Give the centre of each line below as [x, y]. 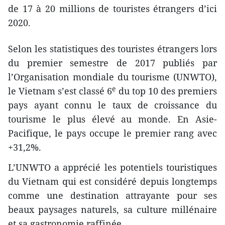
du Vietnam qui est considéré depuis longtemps [113, 182]
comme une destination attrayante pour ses [113, 196]
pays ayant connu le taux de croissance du [113, 105]
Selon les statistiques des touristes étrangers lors [113, 49]
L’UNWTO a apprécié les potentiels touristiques [113, 167]
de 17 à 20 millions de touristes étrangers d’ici [113, 9]
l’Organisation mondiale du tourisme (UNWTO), [113, 77]
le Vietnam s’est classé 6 [60, 91]
